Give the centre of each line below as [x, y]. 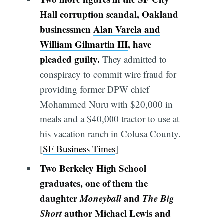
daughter [59, 198]
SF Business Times [79, 148]
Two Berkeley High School [93, 168]
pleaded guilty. [71, 59]
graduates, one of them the [94, 183]
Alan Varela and [126, 29]
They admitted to [134, 59]
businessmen [66, 29]
